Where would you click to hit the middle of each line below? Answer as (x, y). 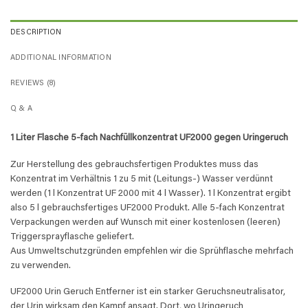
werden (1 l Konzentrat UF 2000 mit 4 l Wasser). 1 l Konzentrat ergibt (151, 194)
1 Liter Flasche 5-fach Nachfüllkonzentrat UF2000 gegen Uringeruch (149, 138)
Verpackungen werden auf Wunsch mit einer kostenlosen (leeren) (145, 222)
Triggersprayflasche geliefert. (72, 237)
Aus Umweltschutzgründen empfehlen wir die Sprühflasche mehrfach (152, 251)
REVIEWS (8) (33, 84)
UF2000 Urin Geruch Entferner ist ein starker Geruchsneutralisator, (148, 293)
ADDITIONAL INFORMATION (61, 58)
